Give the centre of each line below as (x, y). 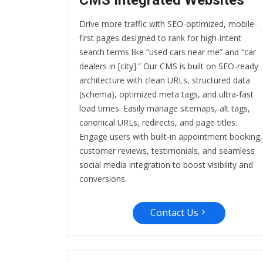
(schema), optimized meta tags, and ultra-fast (166, 95)
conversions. (103, 179)
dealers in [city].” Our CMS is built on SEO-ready (169, 66)
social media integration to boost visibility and (166, 165)
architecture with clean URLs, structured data (165, 80)
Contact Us (174, 213)
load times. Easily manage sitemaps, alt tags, (165, 109)
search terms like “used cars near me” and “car (168, 52)
